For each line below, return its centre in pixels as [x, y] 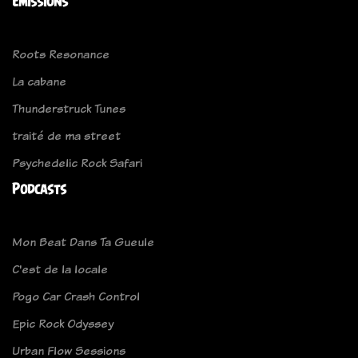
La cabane [39, 82]
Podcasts [39, 189]
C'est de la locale [60, 269]
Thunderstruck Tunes [69, 109]
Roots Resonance [61, 54]
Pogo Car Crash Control [76, 296]
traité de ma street [66, 136]
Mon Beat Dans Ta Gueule [83, 242]
